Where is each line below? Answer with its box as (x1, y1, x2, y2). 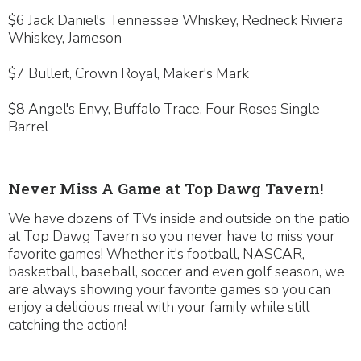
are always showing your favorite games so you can (8, 280, 330, 299)
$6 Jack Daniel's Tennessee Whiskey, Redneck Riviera (8, 10, 343, 30)
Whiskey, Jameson (8, 28, 122, 48)
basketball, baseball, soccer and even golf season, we (8, 262, 345, 281)
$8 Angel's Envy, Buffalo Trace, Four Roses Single (8, 99, 320, 118)
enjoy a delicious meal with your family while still (8, 297, 309, 317)
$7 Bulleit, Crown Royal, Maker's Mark (8, 64, 249, 83)
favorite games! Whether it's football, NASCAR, (8, 244, 305, 263)
